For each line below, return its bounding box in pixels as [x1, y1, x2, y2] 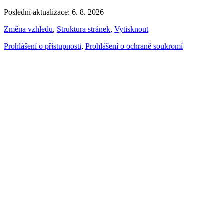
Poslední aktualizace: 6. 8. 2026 [4, 7, 104, 16]
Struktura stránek [57, 24, 110, 33]
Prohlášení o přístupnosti [4, 41, 81, 50]
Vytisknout [114, 24, 148, 33]
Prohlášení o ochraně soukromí [85, 41, 183, 50]
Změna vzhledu [4, 24, 53, 33]
